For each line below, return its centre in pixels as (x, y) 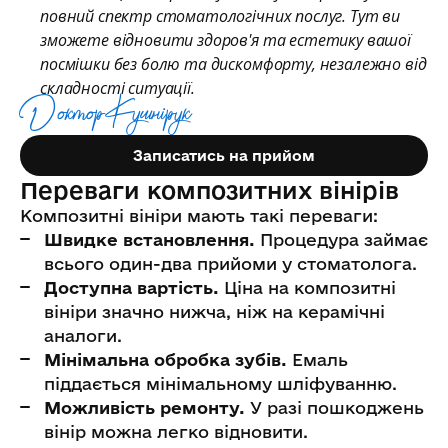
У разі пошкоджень (334, 407)
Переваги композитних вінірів (209, 189)
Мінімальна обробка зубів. (165, 359)
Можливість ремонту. (144, 407)
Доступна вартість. (134, 287)
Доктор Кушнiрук (105, 117)
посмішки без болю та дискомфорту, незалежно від (233, 63)
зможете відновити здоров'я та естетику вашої (225, 39)
